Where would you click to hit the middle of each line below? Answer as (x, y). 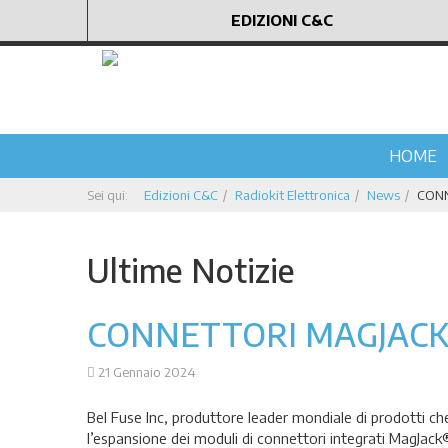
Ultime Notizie (191, 270)
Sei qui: (110, 195)
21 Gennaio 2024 (147, 371)
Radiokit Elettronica (292, 195)
